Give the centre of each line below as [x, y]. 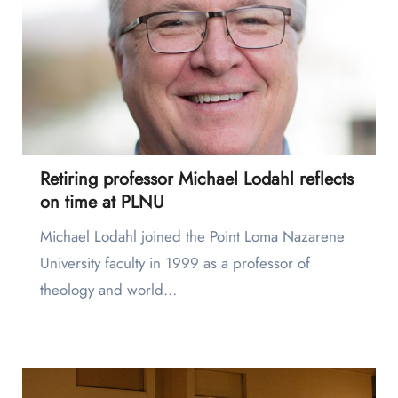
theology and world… [108, 290]
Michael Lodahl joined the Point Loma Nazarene [46, 237]
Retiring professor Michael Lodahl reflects [196, 179]
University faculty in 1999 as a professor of [175, 263]
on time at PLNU [102, 203]
